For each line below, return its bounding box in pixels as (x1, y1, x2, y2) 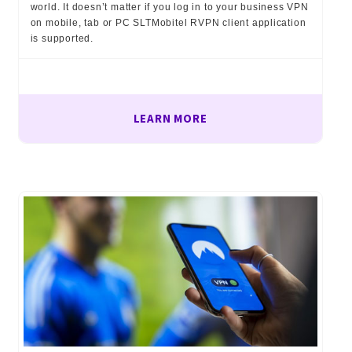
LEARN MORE (133, 111, 207, 126)
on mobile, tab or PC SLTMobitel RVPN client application (30, 17, 306, 29)
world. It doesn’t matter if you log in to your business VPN (30, 2, 309, 13)
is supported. (30, 33, 93, 45)
